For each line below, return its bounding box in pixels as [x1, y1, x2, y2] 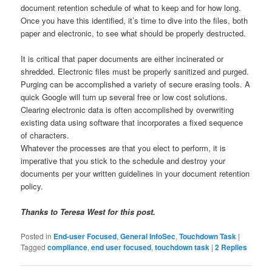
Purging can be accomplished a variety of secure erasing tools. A [21, 78, 251, 90]
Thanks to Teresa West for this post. [21, 206, 156, 218]
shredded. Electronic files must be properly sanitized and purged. [21, 65, 250, 77]
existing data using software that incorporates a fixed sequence [21, 116, 243, 128]
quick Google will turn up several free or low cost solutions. [21, 90, 228, 103]
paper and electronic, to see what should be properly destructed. [21, 27, 249, 39]
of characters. [21, 129, 72, 141]
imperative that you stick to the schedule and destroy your [21, 154, 226, 166]
